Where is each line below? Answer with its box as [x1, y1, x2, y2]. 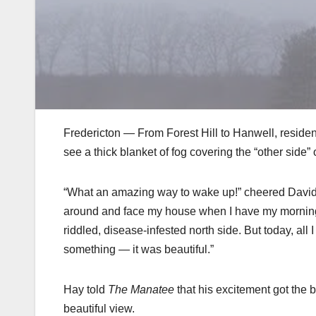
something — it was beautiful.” [63, 243, 214, 256]
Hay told [63, 284, 108, 296]
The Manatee [108, 284, 174, 296]
